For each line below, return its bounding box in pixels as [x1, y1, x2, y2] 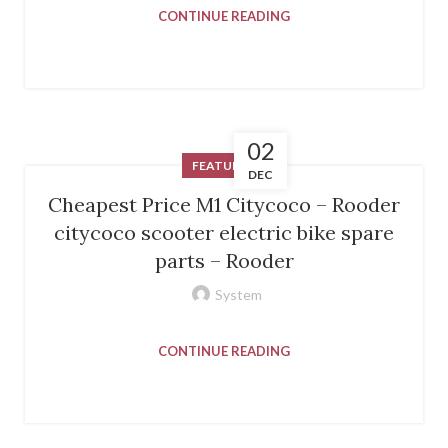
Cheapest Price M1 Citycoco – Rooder [48, 191, 400, 217]
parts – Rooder [154, 247, 294, 273]
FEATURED [192, 157, 256, 173]
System [214, 285, 262, 303]
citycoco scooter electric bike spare [54, 219, 394, 245]
